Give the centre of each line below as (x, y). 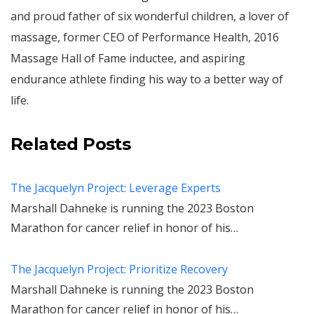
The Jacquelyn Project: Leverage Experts (116, 188)
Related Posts (71, 144)
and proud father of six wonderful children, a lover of (150, 16)
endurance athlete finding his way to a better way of (147, 80)
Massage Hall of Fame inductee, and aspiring (128, 59)
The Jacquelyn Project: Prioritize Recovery (119, 269)
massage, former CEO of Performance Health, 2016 (145, 37)
